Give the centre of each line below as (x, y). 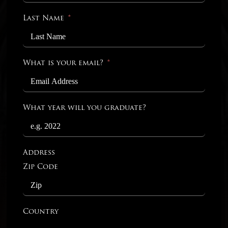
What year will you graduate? (85, 108)
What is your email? (63, 63)
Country (41, 212)
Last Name (44, 18)
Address (39, 153)
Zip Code (41, 167)
